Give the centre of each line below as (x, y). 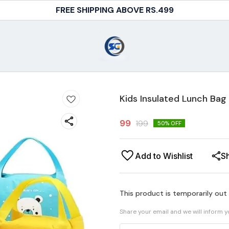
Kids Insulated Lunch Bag (173, 98)
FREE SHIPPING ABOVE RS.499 (114, 10)
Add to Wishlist (164, 156)
